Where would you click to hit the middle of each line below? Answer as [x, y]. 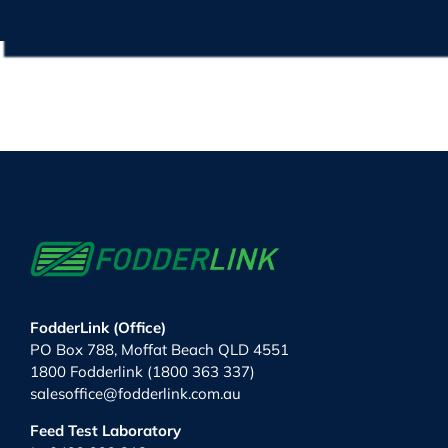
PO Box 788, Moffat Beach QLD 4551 [159, 349]
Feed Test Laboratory [105, 430]
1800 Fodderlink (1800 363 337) [142, 371]
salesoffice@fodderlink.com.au [135, 393]
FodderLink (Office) [97, 327]
